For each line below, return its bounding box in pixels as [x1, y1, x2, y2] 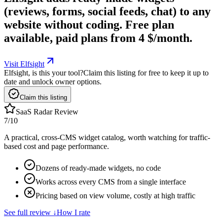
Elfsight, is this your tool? [4, 68, 83, 77]
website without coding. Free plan [4, 18, 174, 31]
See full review [4, 208, 51, 217]
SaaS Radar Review [16, 107, 78, 116]
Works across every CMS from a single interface [36, 177, 186, 186]
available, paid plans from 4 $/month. [4, 31, 192, 44]
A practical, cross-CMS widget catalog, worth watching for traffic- [4, 133, 210, 142]
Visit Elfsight [4, 59, 44, 68]
